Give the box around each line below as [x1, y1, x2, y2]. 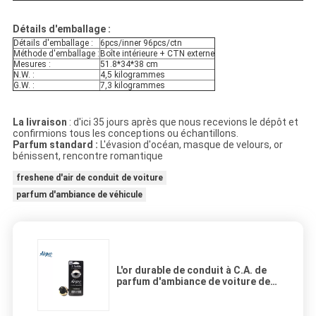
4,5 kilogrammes [99, 70, 165, 80]
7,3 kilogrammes [99, 80, 165, 91]
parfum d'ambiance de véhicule [16, 190, 142, 200]
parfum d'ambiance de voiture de [116, 276, 270, 288]
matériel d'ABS [116, 298, 185, 310]
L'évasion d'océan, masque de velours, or [97, 139, 283, 151]
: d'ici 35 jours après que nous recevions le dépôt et [66, 116, 298, 128]
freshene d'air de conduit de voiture [16, 173, 163, 183]
